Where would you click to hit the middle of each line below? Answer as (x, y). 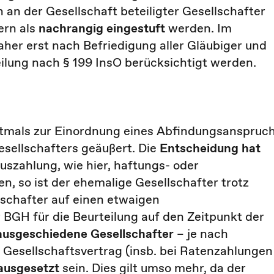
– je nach (202, 234)
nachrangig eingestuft (103, 28)
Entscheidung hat (210, 148)
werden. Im (200, 28)
